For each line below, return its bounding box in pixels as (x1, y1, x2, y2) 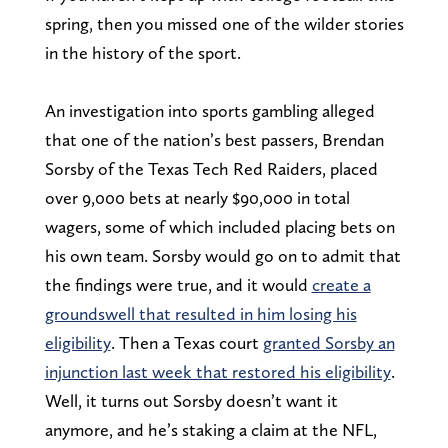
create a (311, 273, 371, 295)
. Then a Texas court (110, 331, 263, 353)
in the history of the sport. (44, 41, 245, 63)
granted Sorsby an (262, 331, 395, 353)
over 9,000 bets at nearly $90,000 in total (44, 186, 350, 208)
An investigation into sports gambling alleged (44, 99, 375, 121)
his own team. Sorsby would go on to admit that (44, 244, 401, 266)
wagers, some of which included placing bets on (44, 215, 395, 237)
